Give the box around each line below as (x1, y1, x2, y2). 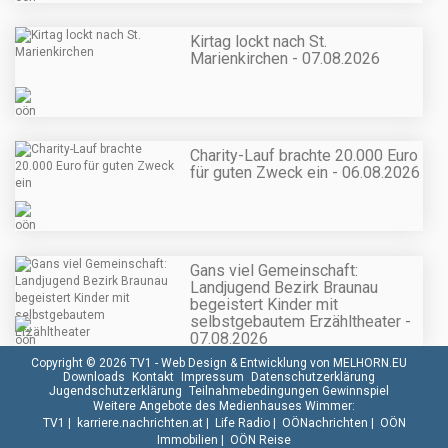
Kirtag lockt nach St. (190, 32, 327, 52)
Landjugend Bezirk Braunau (190, 277, 378, 297)
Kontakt (132, 369, 174, 384)
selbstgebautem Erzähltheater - (190, 311, 411, 331)
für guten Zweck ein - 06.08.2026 (190, 163, 420, 183)
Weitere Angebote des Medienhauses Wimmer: (93, 398, 355, 413)
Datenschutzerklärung (251, 369, 375, 384)
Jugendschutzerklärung (49, 383, 182, 398)
